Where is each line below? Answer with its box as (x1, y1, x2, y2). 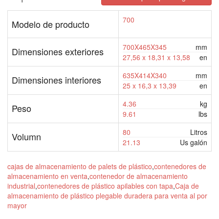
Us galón (180, 137, 207, 147)
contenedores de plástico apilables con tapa (37, 180, 173, 191)
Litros (190, 127, 207, 137)
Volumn (12, 130, 41, 143)
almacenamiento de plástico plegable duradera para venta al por (7, 190, 207, 200)
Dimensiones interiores (12, 73, 101, 86)
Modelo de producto (12, 17, 89, 30)
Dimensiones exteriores (12, 44, 104, 58)
